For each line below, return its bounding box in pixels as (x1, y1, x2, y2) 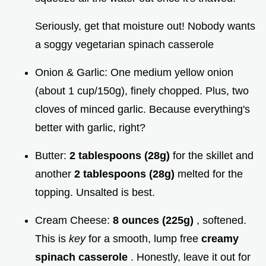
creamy (201, 233, 239, 245)
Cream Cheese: (35, 214, 113, 227)
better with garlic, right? (35, 122, 145, 134)
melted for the (178, 168, 243, 180)
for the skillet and (173, 150, 254, 162)
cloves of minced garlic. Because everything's (35, 103, 250, 116)
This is (35, 233, 69, 245)
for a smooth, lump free (88, 233, 201, 245)
